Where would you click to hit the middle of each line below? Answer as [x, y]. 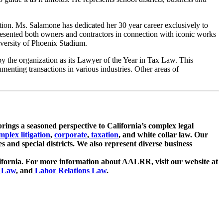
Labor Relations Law [70, 171]
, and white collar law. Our [163, 135]
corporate [71, 135]
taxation [104, 135]
